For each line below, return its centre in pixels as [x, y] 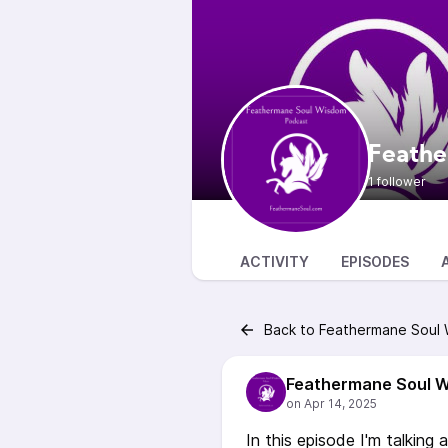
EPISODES [375, 261]
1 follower [397, 181]
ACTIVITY [274, 261]
